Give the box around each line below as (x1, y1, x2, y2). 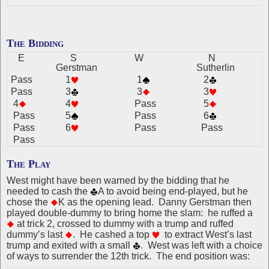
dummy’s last (7, 229, 65, 240)
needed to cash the (7, 186, 90, 196)
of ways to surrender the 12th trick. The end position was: (7, 251, 250, 261)
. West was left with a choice (141, 240, 262, 250)
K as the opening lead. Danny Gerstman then (58, 197, 252, 207)
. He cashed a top (73, 229, 152, 240)
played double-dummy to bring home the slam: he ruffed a (7, 208, 253, 218)
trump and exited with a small (7, 240, 133, 250)
